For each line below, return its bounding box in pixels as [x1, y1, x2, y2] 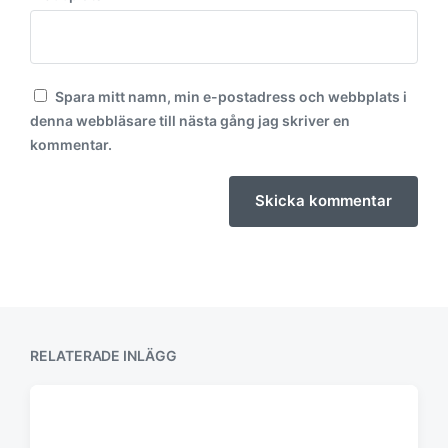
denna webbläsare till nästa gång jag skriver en [30, 112, 350, 130]
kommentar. [30, 136, 112, 154]
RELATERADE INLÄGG [30, 347, 177, 365]
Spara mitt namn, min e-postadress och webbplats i [55, 88, 407, 106]
